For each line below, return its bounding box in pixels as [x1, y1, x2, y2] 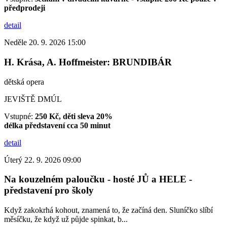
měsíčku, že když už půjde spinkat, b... [4, 215, 128, 224]
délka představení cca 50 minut [4, 121, 110, 130]
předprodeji [4, 4, 45, 13]
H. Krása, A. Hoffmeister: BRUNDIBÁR [4, 56, 172, 67]
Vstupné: [4, 111, 35, 121]
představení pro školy [4, 185, 94, 196]
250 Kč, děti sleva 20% [35, 111, 112, 121]
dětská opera [4, 77, 44, 86]
